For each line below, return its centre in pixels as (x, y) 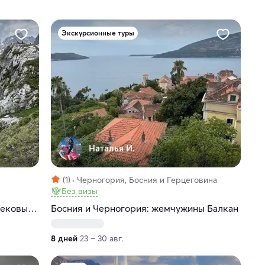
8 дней (64, 239)
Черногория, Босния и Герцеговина (147, 180)
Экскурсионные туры (98, 33)
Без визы (79, 191)
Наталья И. (112, 148)
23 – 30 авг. (101, 239)
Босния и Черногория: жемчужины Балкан (144, 209)
